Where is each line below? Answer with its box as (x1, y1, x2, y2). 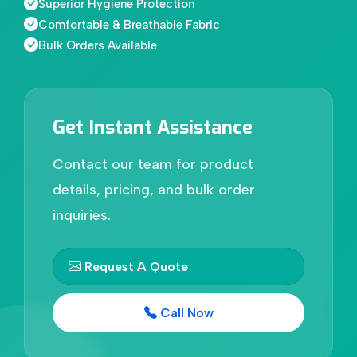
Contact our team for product (53, 155, 253, 173)
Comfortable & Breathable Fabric (38, 17, 220, 32)
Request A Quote (81, 258, 188, 274)
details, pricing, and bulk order (53, 180, 255, 198)
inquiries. (53, 206, 111, 224)
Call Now (156, 304, 214, 320)
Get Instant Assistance (53, 114, 253, 140)
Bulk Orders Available (38, 37, 157, 53)
